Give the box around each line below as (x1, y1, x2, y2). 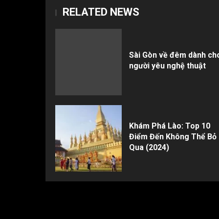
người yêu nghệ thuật (129, 61, 206, 71)
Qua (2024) (129, 143, 169, 153)
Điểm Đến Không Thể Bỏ (129, 132, 217, 142)
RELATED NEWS (63, 5, 139, 18)
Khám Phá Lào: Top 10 (129, 121, 210, 131)
